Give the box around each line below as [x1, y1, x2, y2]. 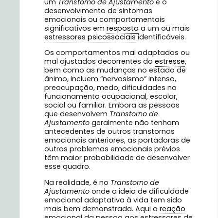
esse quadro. [44, 162, 91, 172]
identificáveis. [136, 32, 186, 42]
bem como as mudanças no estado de [44, 65, 186, 75]
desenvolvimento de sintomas [44, 5, 152, 16]
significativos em [44, 23, 107, 33]
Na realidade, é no [44, 177, 109, 187]
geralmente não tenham [91, 118, 179, 128]
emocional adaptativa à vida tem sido [44, 195, 182, 205]
